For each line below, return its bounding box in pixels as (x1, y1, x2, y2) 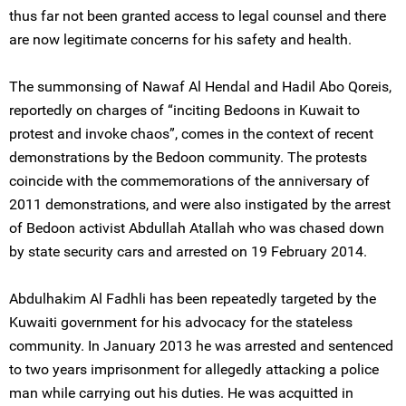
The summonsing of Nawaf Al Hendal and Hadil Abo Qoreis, (9, 78, 391, 95)
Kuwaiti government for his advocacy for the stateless (9, 314, 353, 331)
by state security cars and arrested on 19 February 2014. (9, 243, 367, 260)
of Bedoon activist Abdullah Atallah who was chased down (9, 219, 384, 237)
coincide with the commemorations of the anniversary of (9, 172, 370, 189)
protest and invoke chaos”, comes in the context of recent (9, 125, 373, 142)
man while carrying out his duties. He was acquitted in (9, 384, 353, 401)
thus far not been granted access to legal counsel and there (9, 7, 386, 24)
